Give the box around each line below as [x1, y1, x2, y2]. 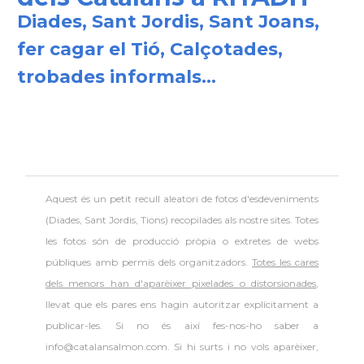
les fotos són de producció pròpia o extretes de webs [45, 235, 319, 247]
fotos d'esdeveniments [215, 193, 319, 205]
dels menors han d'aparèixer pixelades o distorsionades [45, 277, 317, 289]
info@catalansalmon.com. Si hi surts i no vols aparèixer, [45, 340, 319, 353]
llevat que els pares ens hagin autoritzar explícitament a [45, 298, 319, 310]
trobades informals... [16, 66, 216, 88]
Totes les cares [252, 256, 319, 268]
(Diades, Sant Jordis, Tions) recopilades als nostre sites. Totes [45, 214, 319, 226]
